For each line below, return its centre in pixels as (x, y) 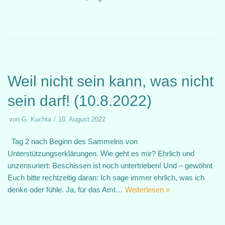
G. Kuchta (36, 119)
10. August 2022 (82, 119)
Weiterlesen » (147, 190)
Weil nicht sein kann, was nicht (110, 81)
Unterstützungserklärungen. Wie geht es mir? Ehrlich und (101, 153)
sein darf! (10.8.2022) (80, 101)
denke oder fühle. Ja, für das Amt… (66, 190)
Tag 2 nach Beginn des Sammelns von (73, 141)
